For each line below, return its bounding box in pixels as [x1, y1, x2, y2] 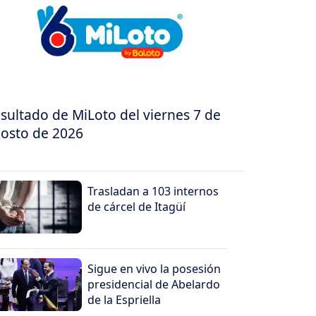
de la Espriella [87, 292, 162, 308]
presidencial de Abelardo [87, 276, 221, 293]
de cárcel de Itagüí [87, 199, 186, 215]
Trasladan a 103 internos [87, 183, 219, 200]
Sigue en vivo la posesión [87, 261, 221, 277]
